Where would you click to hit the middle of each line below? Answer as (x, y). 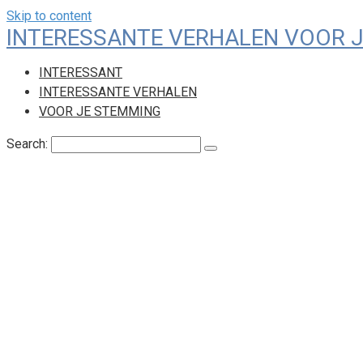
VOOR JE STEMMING (100, 111)
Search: (29, 144)
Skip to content (49, 16)
